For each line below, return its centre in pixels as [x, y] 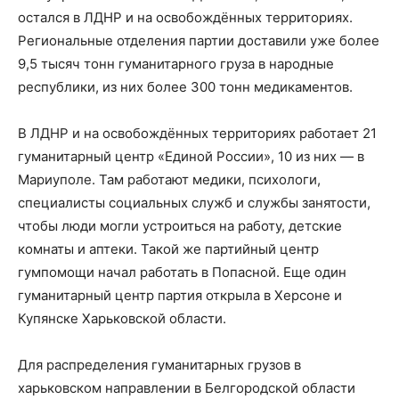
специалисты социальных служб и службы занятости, [194, 203]
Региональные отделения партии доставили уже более [199, 41]
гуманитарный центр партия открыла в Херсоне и [180, 296]
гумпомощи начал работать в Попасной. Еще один [182, 273]
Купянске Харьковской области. [122, 319]
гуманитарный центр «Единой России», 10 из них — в [191, 157]
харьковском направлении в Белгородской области [187, 388]
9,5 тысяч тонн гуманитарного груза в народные [176, 64]
